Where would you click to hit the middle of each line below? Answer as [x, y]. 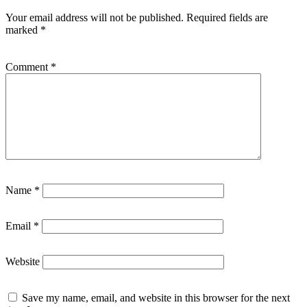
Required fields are [227, 17]
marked [23, 29]
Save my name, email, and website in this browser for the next [156, 297]
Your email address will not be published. [95, 17]
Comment [28, 66]
